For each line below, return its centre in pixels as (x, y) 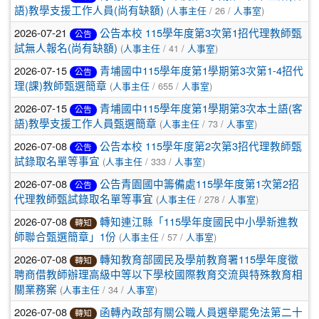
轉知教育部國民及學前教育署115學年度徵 (199, 260)
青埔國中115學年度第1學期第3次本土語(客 (201, 109)
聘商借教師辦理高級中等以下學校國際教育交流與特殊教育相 (158, 274)
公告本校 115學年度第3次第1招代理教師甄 (201, 33)
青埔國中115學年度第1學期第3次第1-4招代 (202, 71)
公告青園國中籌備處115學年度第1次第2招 (199, 184)
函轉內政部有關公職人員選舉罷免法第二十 (201, 312)
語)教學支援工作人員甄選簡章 (85, 124)
